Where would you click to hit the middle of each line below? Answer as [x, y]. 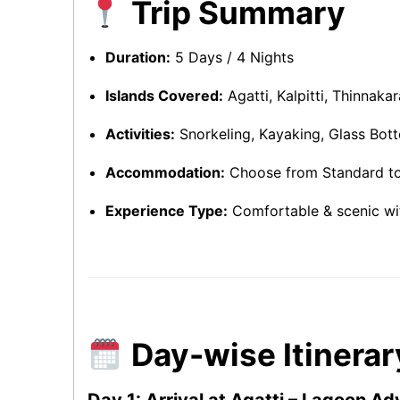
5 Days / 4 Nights [232, 57]
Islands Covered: [164, 96]
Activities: [140, 134]
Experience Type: [167, 211]
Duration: [138, 57]
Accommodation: [165, 172]
